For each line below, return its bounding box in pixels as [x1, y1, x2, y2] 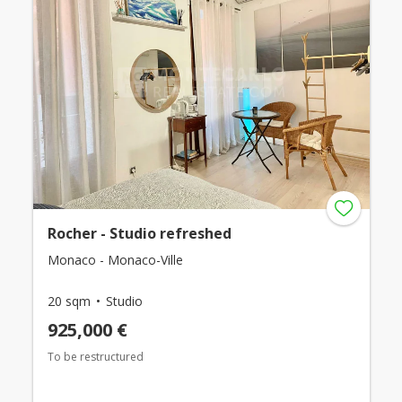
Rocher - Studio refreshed [47, 223, 232, 243]
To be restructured [47, 348, 144, 364]
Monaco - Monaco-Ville [47, 250, 183, 268]
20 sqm [47, 292, 91, 310]
